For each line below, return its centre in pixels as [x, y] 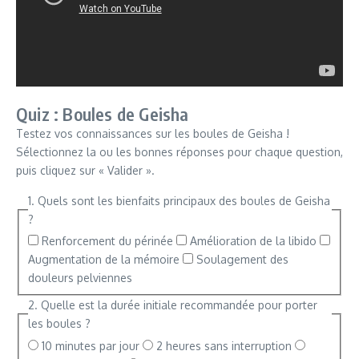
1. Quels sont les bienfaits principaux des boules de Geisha [179, 200]
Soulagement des [242, 260]
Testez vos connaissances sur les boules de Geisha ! [153, 133]
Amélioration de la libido [253, 241]
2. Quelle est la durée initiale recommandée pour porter [172, 305]
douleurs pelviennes [80, 278]
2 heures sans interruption [224, 346]
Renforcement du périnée [107, 241]
